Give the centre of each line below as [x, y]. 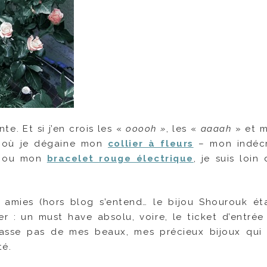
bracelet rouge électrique [120, 158]
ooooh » [146, 128]
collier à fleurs [150, 143]
